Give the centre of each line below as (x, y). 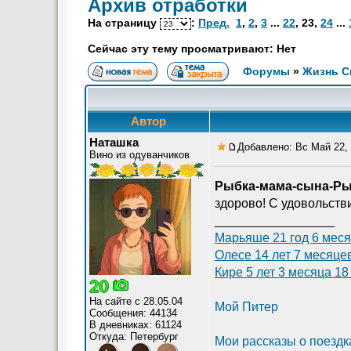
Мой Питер (246, 307)
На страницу (124, 23)
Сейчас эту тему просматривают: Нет (192, 49)
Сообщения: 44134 (133, 313)
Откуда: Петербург (134, 337)
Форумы (266, 71)
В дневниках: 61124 (136, 325)
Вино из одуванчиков (139, 155)
